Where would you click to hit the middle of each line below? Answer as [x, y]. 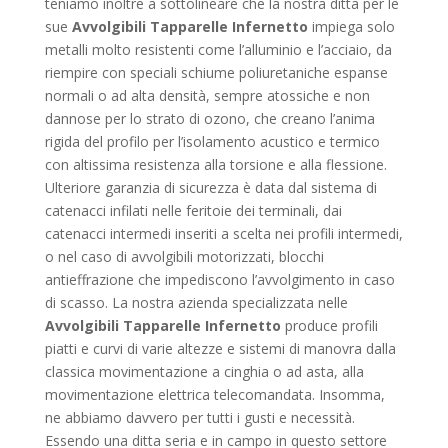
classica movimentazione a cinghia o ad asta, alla [204, 371]
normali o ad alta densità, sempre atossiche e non [207, 95]
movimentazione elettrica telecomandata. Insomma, [214, 394]
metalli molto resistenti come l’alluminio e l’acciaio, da [218, 49]
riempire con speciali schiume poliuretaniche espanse [216, 72]
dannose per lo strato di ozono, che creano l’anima [209, 118]
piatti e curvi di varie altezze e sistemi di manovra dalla [220, 348]
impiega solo [353, 26]
